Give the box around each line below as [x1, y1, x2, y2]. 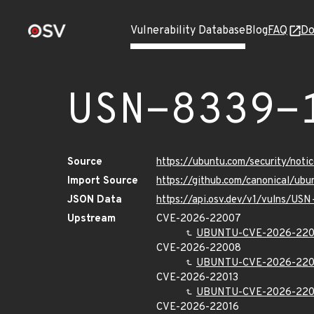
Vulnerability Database [130, 24, 245, 38]
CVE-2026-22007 [156, 212, 241, 226]
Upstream [67, 212, 116, 226]
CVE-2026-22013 [156, 271, 238, 285]
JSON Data [67, 193, 122, 207]
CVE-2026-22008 [156, 242, 241, 255]
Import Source [67, 175, 138, 188]
